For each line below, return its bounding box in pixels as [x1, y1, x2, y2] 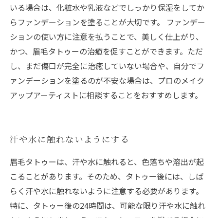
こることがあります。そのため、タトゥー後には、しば [10, 170, 203, 182]
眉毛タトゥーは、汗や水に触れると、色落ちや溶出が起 [10, 156, 204, 167]
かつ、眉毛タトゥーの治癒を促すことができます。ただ [10, 45, 203, 57]
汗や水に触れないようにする [10, 133, 130, 145]
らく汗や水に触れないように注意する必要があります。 [10, 185, 203, 197]
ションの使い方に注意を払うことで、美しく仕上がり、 [10, 31, 203, 42]
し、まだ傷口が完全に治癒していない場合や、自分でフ [10, 60, 204, 72]
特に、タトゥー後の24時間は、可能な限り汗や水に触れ [10, 200, 205, 211]
